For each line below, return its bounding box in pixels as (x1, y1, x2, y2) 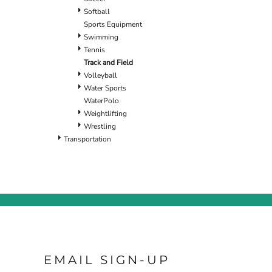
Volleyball (84, 70, 117, 80)
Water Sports (84, 83, 126, 93)
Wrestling (84, 121, 116, 131)
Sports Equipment (84, 19, 142, 29)
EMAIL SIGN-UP (44, 253, 170, 268)
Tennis (84, 44, 105, 55)
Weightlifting (84, 108, 127, 118)
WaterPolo (84, 95, 119, 106)
